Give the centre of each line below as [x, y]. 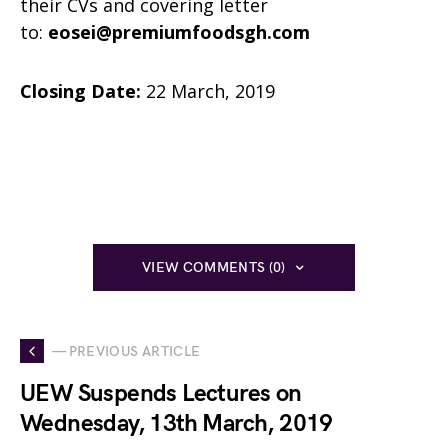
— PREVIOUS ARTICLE [126, 351]
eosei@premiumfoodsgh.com [179, 32]
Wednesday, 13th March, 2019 [176, 423]
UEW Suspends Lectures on [161, 393]
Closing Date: [80, 91]
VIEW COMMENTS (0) [213, 267]
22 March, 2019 [208, 91]
